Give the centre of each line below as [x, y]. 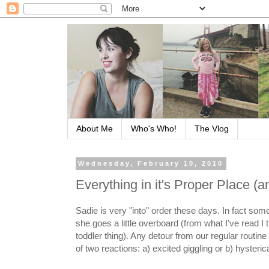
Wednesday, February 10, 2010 [151, 164]
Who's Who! [154, 129]
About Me [95, 129]
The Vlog [212, 129]
